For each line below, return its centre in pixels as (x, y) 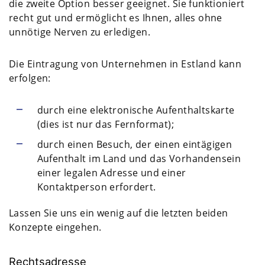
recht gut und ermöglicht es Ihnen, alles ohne (116, 17)
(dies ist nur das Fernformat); (106, 124)
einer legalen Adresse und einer (112, 172)
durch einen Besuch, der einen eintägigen (135, 144)
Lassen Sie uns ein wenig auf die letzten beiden (119, 213)
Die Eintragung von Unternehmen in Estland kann (125, 64)
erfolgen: (30, 78)
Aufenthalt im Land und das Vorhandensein (139, 158)
